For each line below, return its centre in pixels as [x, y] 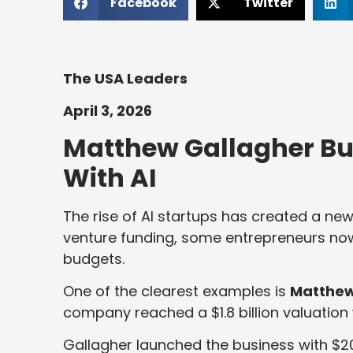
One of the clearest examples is [176, 291]
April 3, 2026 [108, 111]
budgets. [94, 258]
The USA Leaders [125, 78]
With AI [110, 177]
